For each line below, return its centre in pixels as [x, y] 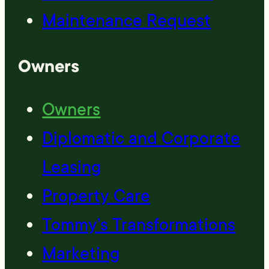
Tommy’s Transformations [139, 225]
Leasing [72, 167]
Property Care [96, 196]
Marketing [81, 253]
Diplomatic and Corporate [141, 138]
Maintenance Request [127, 21]
